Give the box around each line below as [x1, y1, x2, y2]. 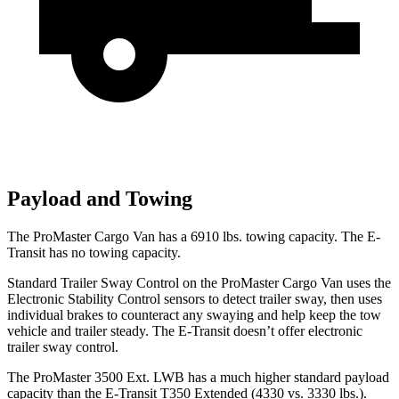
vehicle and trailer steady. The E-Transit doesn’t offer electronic [7, 323, 362, 339]
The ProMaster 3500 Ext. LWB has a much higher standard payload [7, 370, 389, 386]
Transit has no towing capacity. [7, 245, 181, 261]
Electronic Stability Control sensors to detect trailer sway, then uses [7, 291, 382, 307]
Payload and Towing [7, 187, 192, 211]
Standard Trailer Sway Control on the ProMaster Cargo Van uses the [7, 275, 391, 291]
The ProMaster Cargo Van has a [7, 229, 187, 245]
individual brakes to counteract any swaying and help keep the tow [7, 307, 381, 323]
